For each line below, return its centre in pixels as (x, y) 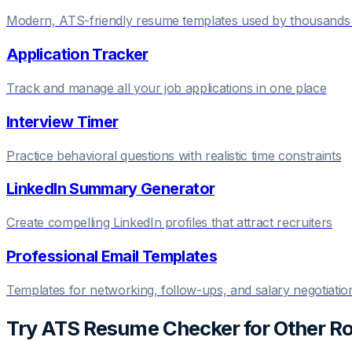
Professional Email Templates (112, 257)
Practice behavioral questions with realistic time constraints (174, 155)
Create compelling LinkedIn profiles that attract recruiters (169, 223)
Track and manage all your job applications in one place (167, 88)
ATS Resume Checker (140, 328)
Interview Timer (62, 121)
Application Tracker (77, 54)
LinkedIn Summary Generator (111, 189)
